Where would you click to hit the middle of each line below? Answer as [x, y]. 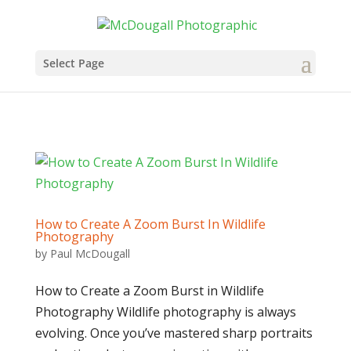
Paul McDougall [90, 253]
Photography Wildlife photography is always [165, 312]
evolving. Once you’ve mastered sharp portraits [174, 333]
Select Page [73, 63]
